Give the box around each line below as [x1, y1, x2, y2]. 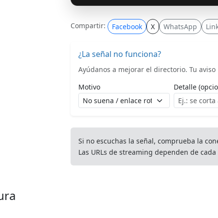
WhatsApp [163, 21, 197, 31]
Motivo [78, 82, 100, 91]
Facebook [112, 21, 142, 31]
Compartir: [71, 21, 106, 31]
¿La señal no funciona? [78, 48, 161, 59]
